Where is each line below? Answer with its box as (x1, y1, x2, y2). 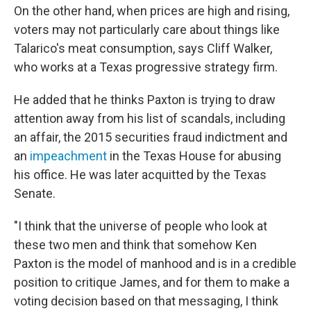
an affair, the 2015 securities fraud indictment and (14, 130, 287, 145)
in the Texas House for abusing (107, 149, 281, 164)
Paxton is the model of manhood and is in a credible (14, 256, 296, 271)
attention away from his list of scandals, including (14, 111, 285, 126)
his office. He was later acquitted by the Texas (14, 167, 267, 183)
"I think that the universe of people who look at (14, 219, 267, 234)
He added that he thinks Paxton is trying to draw (14, 92, 276, 108)
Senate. (14, 186, 56, 201)
